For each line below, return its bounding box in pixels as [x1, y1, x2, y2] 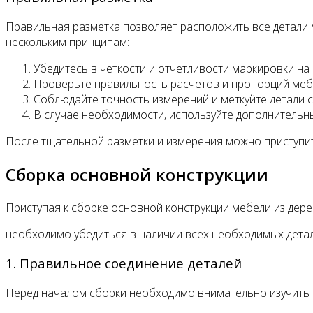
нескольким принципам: [6, 34, 129, 50]
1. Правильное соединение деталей [6, 254, 242, 272]
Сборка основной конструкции [6, 162, 268, 186]
